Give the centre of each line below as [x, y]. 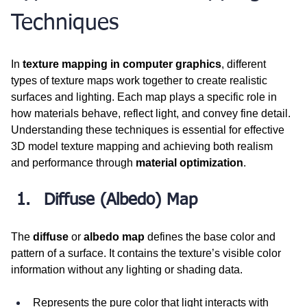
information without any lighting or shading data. [127, 269]
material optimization [189, 162]
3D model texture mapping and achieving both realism [143, 146]
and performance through [73, 162]
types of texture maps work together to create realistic [140, 80]
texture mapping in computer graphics [122, 64]
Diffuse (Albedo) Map [121, 200]
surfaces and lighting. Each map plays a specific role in [145, 97]
